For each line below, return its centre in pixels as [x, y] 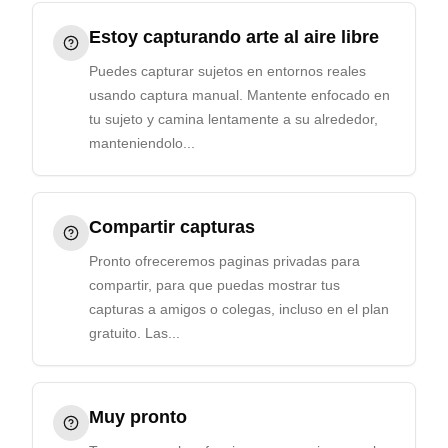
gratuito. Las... [134, 333]
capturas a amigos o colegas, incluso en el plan [239, 309]
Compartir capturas [172, 227]
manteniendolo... [142, 143]
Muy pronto [138, 417]
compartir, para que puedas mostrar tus [214, 285]
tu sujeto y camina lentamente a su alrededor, [233, 119]
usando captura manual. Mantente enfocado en [239, 95]
